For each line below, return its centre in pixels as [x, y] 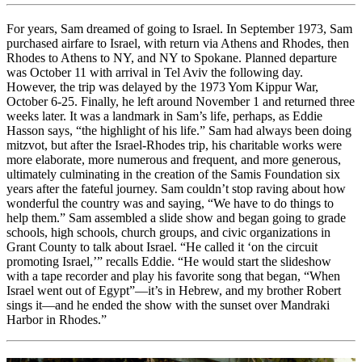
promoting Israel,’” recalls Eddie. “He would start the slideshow [169, 261]
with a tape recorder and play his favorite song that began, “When [173, 276]
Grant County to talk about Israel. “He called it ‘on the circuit [162, 246]
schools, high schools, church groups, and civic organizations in [168, 232]
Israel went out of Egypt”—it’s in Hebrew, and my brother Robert [174, 290]
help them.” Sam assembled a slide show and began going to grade [176, 217]
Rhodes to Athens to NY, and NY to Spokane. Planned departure [172, 57]
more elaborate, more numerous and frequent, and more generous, [174, 159]
